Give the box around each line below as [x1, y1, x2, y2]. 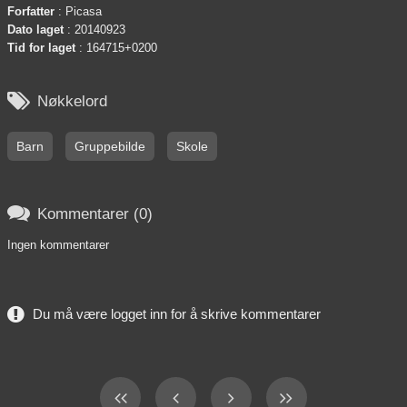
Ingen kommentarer [7, 238, 109, 253]
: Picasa [55, 5, 102, 19]
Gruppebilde [74, 139, 145, 154]
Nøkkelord [37, 92, 107, 110]
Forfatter [7, 5, 55, 19]
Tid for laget [7, 41, 75, 55]
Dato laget [7, 23, 64, 37]
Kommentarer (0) [37, 204, 153, 223]
